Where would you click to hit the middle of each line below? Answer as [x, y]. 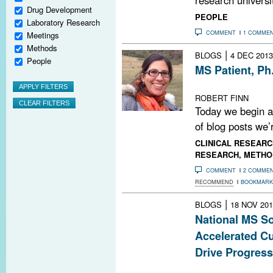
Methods [42, 48]
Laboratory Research [63, 23]
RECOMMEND [214, 182]
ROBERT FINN [222, 97]
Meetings [43, 35]
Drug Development [59, 9]
